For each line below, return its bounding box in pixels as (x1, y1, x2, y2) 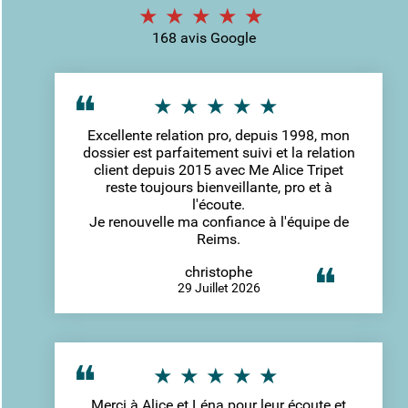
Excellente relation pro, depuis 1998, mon (87, 126, 350, 144)
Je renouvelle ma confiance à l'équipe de (88, 212, 349, 230)
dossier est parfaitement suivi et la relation (82, 143, 355, 161)
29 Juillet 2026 (177, 280, 260, 295)
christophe (185, 262, 252, 280)
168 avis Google (152, 28, 256, 46)
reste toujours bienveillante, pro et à (105, 178, 332, 196)
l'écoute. (192, 195, 245, 213)
